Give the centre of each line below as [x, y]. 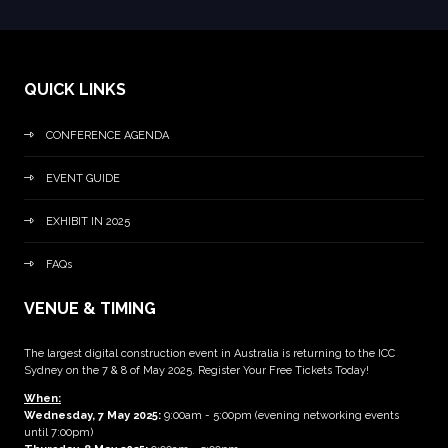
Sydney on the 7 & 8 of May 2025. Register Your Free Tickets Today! [196, 370]
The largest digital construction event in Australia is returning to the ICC [209, 353]
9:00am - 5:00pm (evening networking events [280, 415]
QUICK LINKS [75, 89]
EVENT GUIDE [83, 178]
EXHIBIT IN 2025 [88, 221]
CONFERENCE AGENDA [107, 135]
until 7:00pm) [58, 432]
